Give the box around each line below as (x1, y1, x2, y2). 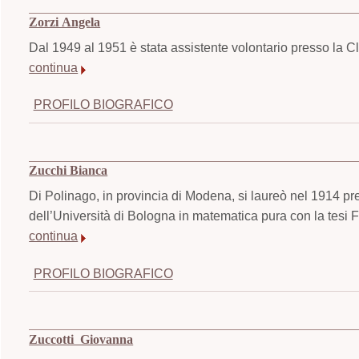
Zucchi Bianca (29, 163, 108, 179)
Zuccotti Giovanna (29, 332, 134, 347)
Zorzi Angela (29, 14, 101, 30)
